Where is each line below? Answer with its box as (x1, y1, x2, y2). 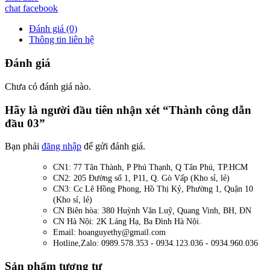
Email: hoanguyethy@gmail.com (53, 228, 166, 237)
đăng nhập (42, 141, 81, 152)
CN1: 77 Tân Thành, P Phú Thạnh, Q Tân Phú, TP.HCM (53, 163, 248, 172)
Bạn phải (5, 141, 42, 152)
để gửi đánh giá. (81, 141, 145, 152)
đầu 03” (5, 116, 45, 130)
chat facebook (5, 3, 58, 14)
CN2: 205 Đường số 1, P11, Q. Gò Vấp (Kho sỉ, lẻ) (53, 174, 230, 183)
